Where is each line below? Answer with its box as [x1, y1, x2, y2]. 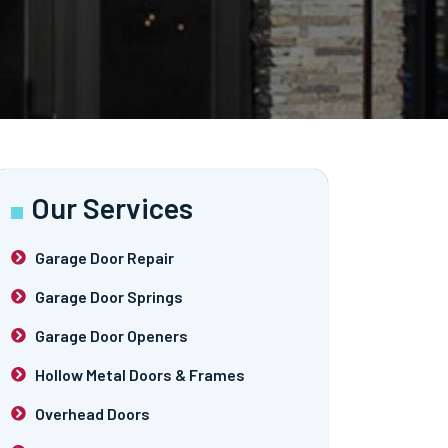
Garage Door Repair [34, 247, 174, 267]
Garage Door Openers [34, 325, 188, 345]
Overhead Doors [34, 403, 150, 423]
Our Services [31, 189, 194, 225]
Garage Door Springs [34, 286, 183, 306]
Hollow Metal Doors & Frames [34, 364, 245, 384]
